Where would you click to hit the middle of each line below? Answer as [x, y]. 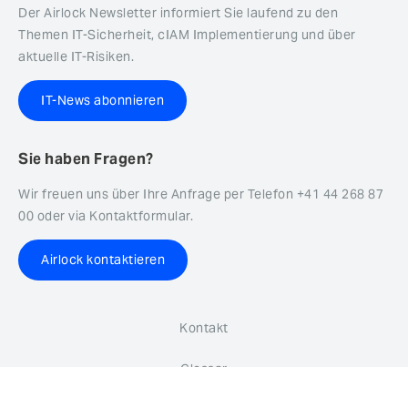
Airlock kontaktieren [103, 259]
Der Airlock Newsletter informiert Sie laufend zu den [178, 12]
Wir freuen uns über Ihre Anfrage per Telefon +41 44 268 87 [201, 194]
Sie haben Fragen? [86, 158]
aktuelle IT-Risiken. [76, 56]
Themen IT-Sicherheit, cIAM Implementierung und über [187, 34]
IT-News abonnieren [102, 100]
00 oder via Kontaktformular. [106, 215]
